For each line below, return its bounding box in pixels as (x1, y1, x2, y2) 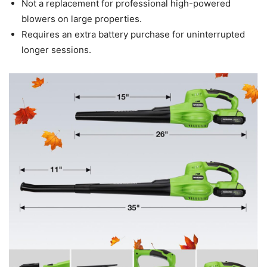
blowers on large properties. (21, 13, 142, 25)
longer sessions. (21, 44, 91, 56)
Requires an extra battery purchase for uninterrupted (21, 29, 245, 41)
